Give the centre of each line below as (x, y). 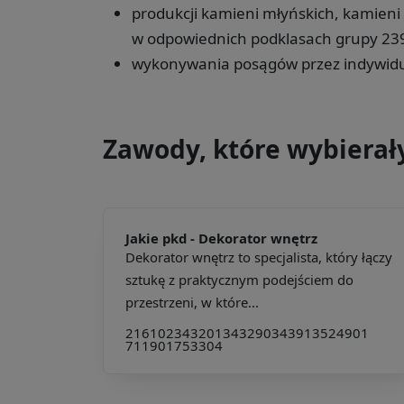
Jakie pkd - (162, 238)
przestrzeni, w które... (192, 302)
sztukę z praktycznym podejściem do (239, 279)
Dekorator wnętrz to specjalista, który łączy (259, 257)
